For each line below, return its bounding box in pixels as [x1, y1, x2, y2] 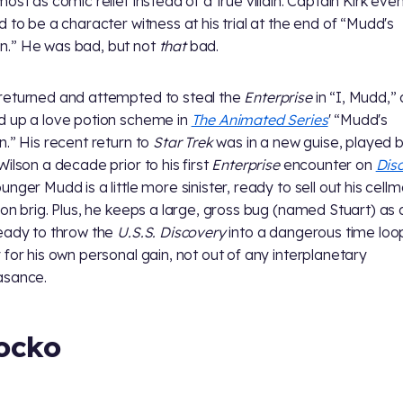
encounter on [279, 155, 376, 174]
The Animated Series [191, 110, 328, 129]
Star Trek [153, 132, 213, 151]
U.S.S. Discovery [117, 222, 226, 241]
